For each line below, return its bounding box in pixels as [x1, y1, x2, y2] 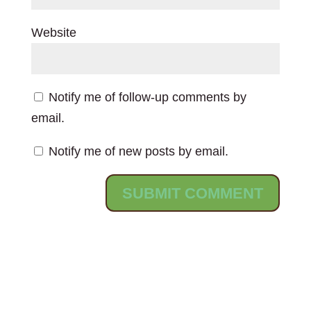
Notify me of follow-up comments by [48, 90, 246, 104]
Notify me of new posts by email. [48, 144, 228, 158]
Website [31, 26, 76, 40]
